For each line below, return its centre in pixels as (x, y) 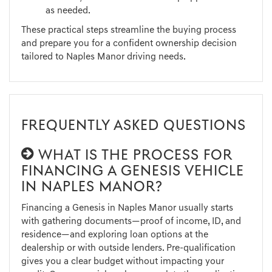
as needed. (68, 11)
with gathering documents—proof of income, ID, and (131, 222)
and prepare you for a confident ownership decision (129, 44)
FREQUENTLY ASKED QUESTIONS (134, 127)
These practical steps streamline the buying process (129, 31)
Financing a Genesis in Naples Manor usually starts (127, 209)
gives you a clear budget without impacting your (123, 262)
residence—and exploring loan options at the (115, 235)
